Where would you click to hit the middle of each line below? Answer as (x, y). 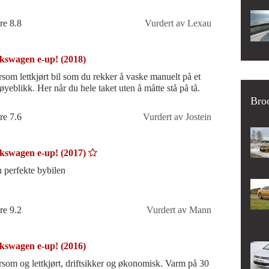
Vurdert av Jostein (177, 116)
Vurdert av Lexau (178, 23)
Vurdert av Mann (179, 210)
